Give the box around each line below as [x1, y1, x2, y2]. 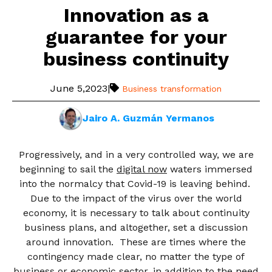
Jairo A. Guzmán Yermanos [82, 112, 214, 124]
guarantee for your [45, 25, 227, 49]
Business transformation [122, 84, 222, 94]
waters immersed [170, 163, 253, 175]
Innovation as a [63, 4, 209, 27]
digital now [117, 163, 167, 175]
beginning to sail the [19, 163, 114, 175]
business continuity [43, 47, 229, 71]
